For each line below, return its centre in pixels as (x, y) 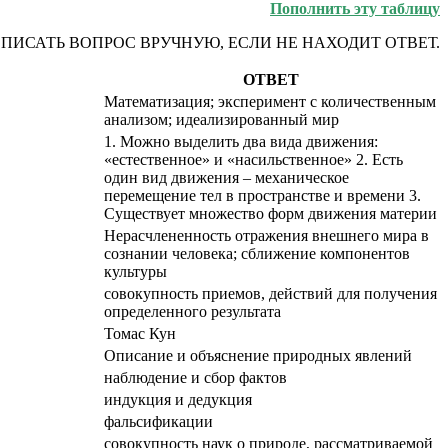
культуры (135, 271)
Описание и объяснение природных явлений (258, 355)
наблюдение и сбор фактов (195, 377)
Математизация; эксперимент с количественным (270, 101)
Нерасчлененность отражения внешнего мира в (266, 235)
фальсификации (158, 421)
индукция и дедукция (178, 399)
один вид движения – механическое (226, 177)
